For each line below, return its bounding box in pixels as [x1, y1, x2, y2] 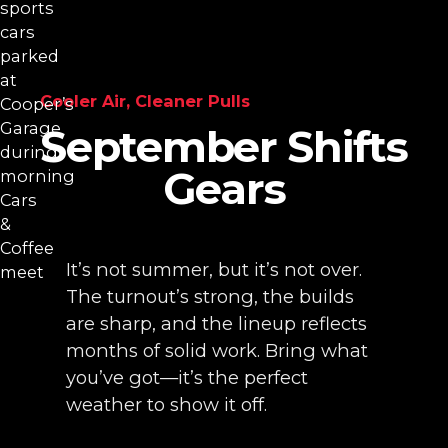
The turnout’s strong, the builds [66, 285, 355, 309]
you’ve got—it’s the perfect [66, 366, 309, 390]
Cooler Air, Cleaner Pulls [40, 91, 251, 112]
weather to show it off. [66, 393, 268, 417]
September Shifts [40, 120, 408, 173]
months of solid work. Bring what [66, 339, 369, 363]
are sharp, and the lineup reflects [66, 312, 368, 336]
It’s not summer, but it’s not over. [66, 258, 363, 282]
